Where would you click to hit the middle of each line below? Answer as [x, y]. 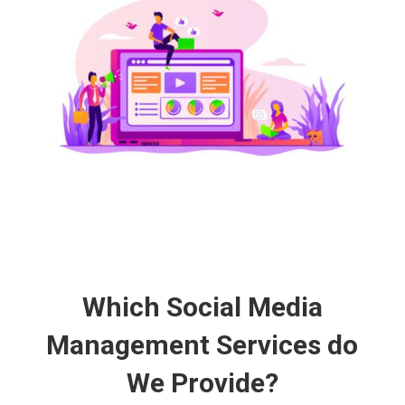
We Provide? [202, 382]
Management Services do [202, 344]
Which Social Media [202, 306]
